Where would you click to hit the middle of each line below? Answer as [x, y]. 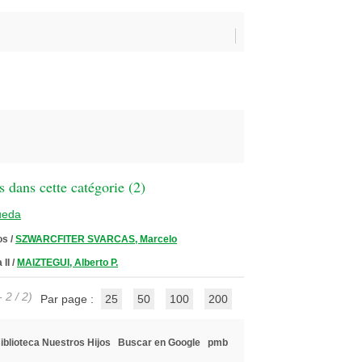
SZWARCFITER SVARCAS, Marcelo [96, 239]
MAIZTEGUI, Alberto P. [67, 263]
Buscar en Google [159, 343]
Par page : [69, 299]
